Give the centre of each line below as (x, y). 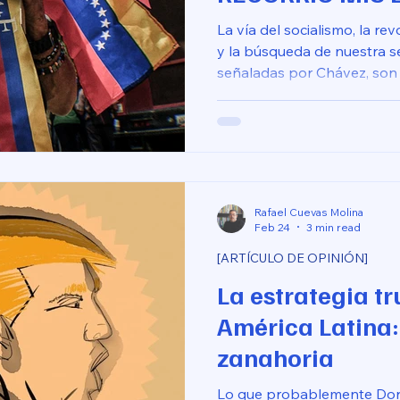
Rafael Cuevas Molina (309, 212)
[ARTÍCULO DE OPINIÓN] (292, 258)
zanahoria (275, 356)
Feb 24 (272, 227)
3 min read (333, 227)
